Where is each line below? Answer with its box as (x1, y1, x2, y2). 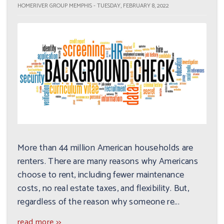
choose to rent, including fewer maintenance (17, 167, 184, 183)
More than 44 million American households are (17, 140, 193, 156)
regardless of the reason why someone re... (17, 194, 180, 210)
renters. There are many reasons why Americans (17, 154, 198, 169)
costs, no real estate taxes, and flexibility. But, (17, 181, 189, 196)
